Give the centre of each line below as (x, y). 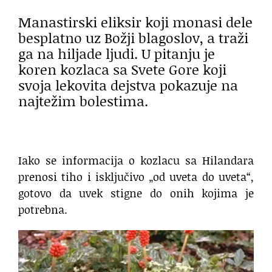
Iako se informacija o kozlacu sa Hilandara (136, 161)
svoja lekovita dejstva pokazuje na (128, 85)
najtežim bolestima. (83, 100)
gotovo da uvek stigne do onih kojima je (136, 193)
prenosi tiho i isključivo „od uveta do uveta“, (136, 177)
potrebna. (43, 210)
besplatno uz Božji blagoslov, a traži (133, 37)
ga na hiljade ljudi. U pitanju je (117, 53)
